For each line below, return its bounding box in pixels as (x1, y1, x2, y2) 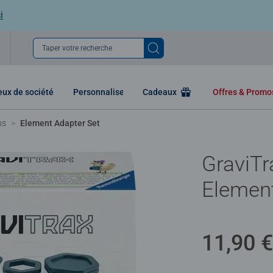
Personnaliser (73, 87, 127, 97)
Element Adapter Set (20, 118, 100, 128)
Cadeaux (143, 87, 179, 97)
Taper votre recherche (41, 43, 112, 52)
